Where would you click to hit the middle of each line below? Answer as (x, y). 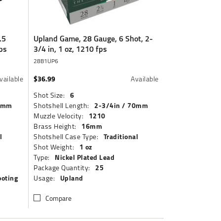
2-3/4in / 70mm (121, 105)
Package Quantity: (62, 167)
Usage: (44, 178)
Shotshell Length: (61, 105)
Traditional (121, 136)
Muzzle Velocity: (59, 116)
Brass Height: (55, 126)
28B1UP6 (46, 61)
